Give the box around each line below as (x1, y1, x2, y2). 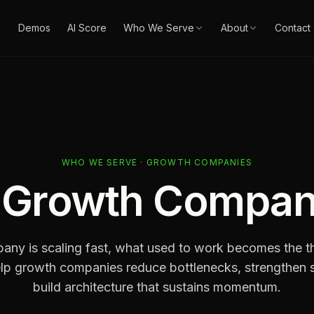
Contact (274, 22, 310, 34)
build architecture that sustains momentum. (33, 280, 281, 294)
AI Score (67, 22, 107, 34)
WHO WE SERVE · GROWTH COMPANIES (61, 157, 253, 168)
